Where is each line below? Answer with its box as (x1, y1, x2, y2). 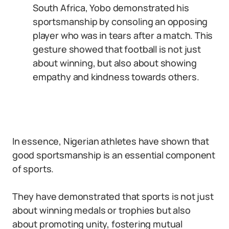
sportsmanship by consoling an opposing (33, 15, 208, 28)
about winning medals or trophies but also (12, 204, 191, 216)
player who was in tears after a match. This (33, 29, 213, 41)
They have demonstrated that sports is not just (12, 190, 214, 202)
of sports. (12, 163, 54, 175)
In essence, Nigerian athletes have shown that (12, 135, 209, 147)
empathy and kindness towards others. (33, 71, 199, 83)
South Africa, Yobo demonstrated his (33, 2, 189, 14)
